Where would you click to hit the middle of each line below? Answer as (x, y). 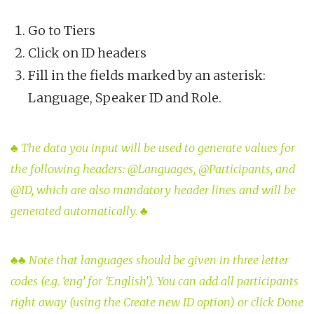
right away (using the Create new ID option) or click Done (157, 302)
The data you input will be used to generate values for (158, 148)
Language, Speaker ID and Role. (125, 98)
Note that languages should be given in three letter (157, 260)
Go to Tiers (62, 31)
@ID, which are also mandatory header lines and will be (153, 190)
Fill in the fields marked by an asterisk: (147, 76)
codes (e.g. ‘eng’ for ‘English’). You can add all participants (155, 281)
